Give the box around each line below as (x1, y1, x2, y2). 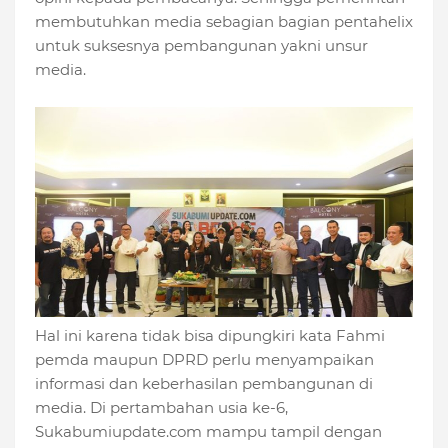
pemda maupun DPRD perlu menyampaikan (35, 349, 374, 369)
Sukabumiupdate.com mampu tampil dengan (35, 421, 382, 441)
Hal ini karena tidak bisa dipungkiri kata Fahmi (35, 325, 385, 345)
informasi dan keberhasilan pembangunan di (35, 373, 373, 393)
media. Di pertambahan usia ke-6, (35, 397, 288, 417)
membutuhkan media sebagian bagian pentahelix (35, 11, 413, 31)
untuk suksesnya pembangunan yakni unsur (35, 35, 368, 55)
